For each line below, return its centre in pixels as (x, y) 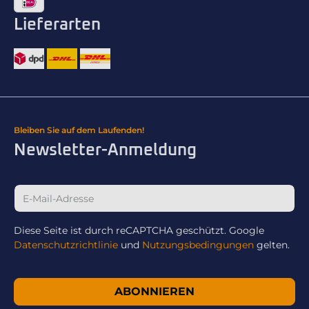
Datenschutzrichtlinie (66, 245)
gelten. (272, 245)
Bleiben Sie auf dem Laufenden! (79, 130)
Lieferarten (57, 25)
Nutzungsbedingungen (198, 245)
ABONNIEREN (154, 292)
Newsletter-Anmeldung (105, 151)
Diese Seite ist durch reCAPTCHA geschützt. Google (139, 231)
